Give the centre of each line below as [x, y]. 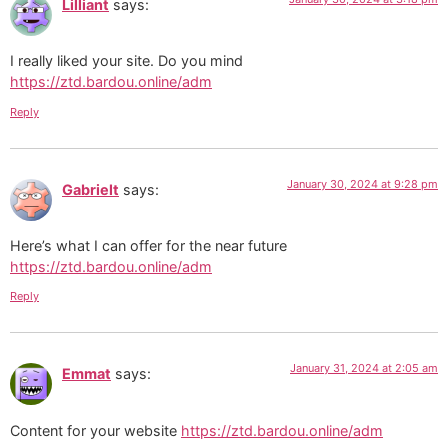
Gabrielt [90, 189]
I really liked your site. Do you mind [126, 61]
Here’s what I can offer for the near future [148, 245]
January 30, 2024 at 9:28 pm [362, 183]
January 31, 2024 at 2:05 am [364, 368]
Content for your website [95, 430]
